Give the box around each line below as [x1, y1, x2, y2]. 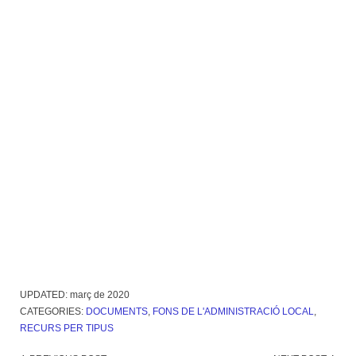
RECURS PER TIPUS [20, 323, 114, 335]
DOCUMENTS [86, 306, 148, 318]
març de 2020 [70, 289, 130, 301]
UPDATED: [20, 289, 70, 301]
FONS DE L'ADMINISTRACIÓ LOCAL [153, 306, 314, 318]
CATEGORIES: [20, 306, 86, 318]
